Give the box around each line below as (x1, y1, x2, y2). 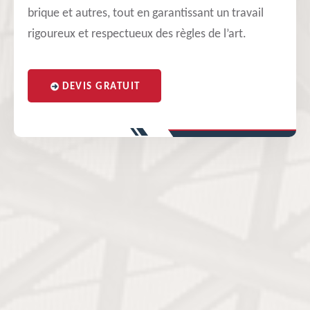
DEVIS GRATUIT (62, 82, 140, 92)
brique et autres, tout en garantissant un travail (28, 7, 264, 20)
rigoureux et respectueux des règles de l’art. (28, 28, 246, 41)
